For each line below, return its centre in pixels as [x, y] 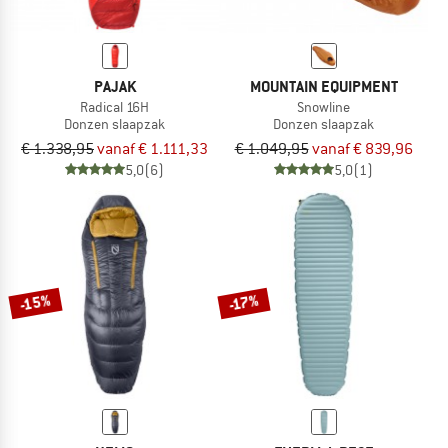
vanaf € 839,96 [362, 148]
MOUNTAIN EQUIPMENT [323, 86]
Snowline [323, 106]
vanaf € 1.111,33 [152, 148]
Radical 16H [114, 106]
